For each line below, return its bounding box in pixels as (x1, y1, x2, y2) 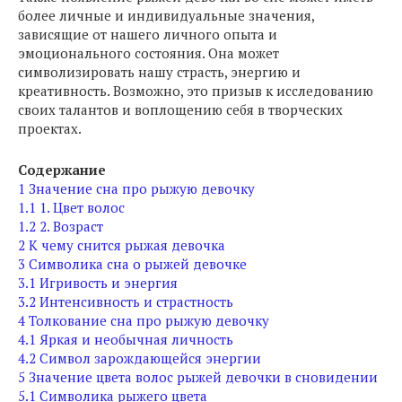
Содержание (18, 161, 106, 179)
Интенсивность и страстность (39, 293, 233, 310)
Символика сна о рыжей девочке (29, 255, 247, 273)
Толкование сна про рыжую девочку (29, 311, 269, 329)
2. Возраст (39, 217, 103, 235)
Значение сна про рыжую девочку (29, 179, 255, 197)
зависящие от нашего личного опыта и (18, 25, 277, 43)
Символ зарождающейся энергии (39, 349, 261, 367)
